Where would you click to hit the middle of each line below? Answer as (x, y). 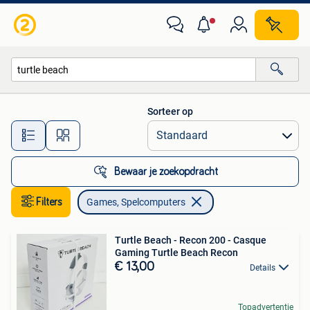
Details (263, 268)
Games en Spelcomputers (80, 99)
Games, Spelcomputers (136, 202)
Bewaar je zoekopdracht (166, 172)
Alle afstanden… (146, 129)
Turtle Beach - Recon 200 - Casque (191, 240)
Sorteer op (170, 111)
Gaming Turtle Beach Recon (176, 253)
